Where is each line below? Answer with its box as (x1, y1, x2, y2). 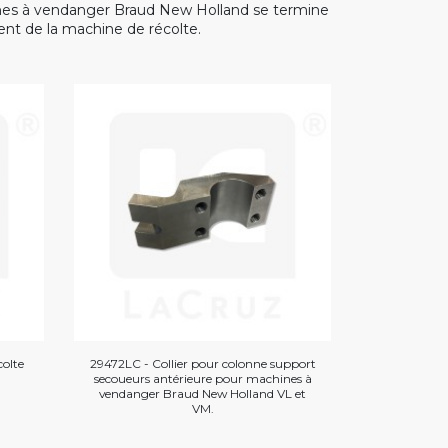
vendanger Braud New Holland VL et (99, 385, 307, 401)
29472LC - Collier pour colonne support (89, 355, 316, 371)
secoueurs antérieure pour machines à (93, 370, 312, 386)
